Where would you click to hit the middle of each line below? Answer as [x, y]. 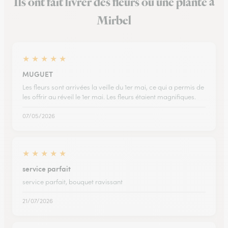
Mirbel [114, 21]
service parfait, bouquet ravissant [73, 182]
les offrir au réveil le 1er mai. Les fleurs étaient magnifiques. [109, 97]
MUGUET [38, 74]
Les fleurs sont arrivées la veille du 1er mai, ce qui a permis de [113, 87]
